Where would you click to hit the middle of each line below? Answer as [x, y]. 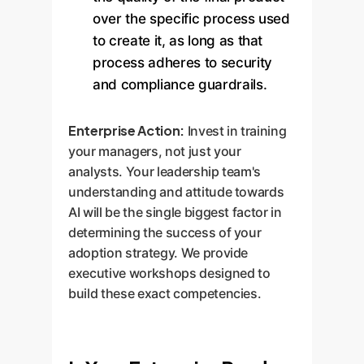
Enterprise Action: [126, 130]
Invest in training [235, 131]
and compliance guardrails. [180, 84]
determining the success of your [165, 232]
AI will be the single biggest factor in [175, 212]
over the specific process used [191, 19]
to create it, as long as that [178, 41]
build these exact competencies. [165, 293]
